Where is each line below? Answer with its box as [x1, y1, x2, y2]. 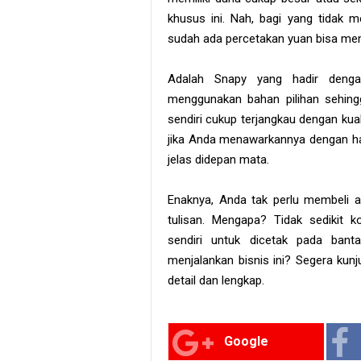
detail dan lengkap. [168, 272, 264, 288]
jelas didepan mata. [168, 151, 269, 167]
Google [224, 333, 269, 349]
